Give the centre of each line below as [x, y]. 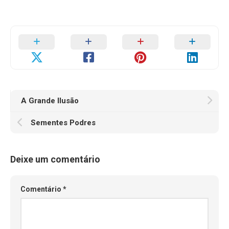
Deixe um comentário [55, 159]
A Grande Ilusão [50, 101]
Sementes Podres [63, 123]
